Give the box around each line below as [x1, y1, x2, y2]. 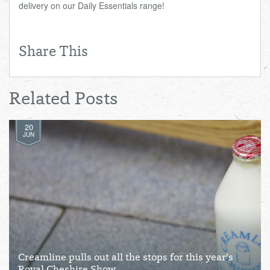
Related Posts [9, 91, 118, 109]
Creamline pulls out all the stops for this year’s [18, 253, 233, 263]
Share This [19, 46, 88, 60]
